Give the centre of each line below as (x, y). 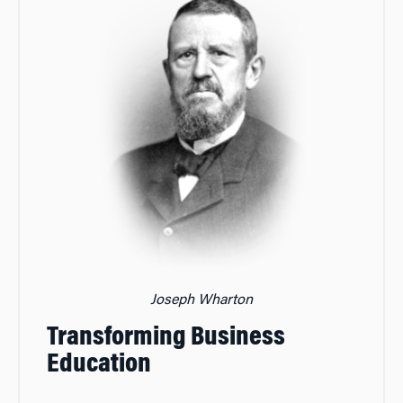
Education (99, 366)
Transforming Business (166, 339)
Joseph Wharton (201, 301)
